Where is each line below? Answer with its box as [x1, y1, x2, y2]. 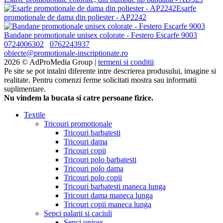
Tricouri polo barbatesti [64, 155, 136, 164]
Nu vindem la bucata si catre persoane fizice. [4, 93, 153, 102]
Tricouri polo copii [64, 173, 122, 182]
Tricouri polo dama [64, 164, 123, 173]
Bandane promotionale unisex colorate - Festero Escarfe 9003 [4, 30, 197, 39]
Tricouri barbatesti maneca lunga [64, 182, 166, 191]
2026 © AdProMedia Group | [4, 57, 98, 66]
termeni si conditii [98, 57, 154, 66]
